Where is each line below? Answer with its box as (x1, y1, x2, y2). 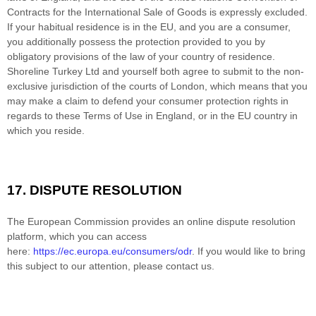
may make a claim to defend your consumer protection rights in (7, 95, 288, 107)
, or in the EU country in (193, 109, 298, 121)
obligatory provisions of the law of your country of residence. (7, 50, 275, 62)
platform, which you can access (7, 230, 147, 242)
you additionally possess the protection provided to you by (7, 35, 265, 47)
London (171, 80, 205, 92)
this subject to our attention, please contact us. (7, 260, 214, 272)
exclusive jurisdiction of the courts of (7, 80, 171, 92)
